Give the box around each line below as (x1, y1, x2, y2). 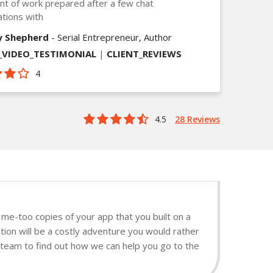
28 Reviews (175, 113, 220, 125)
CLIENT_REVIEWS (107, 47, 182, 60)
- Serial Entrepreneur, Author (49, 30, 172, 43)
